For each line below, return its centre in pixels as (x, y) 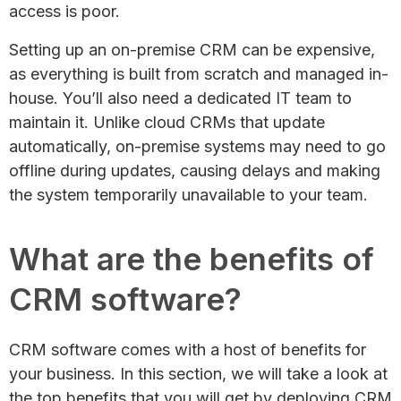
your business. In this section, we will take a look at (198, 373)
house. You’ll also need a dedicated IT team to (180, 98)
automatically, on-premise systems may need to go (197, 146)
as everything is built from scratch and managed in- (199, 73)
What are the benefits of (192, 258)
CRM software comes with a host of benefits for (188, 349)
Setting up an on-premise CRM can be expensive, (192, 49)
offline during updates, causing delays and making (195, 170)
